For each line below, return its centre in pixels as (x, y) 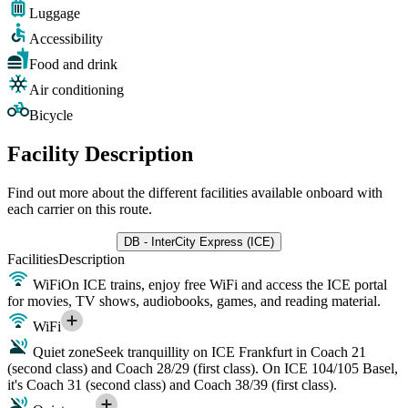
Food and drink (73, 64)
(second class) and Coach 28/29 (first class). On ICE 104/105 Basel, (203, 368)
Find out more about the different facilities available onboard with (195, 192)
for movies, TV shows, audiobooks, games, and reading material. (194, 301)
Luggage (55, 13)
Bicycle (51, 115)
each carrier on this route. (80, 209)
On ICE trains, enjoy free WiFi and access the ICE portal (224, 284)
